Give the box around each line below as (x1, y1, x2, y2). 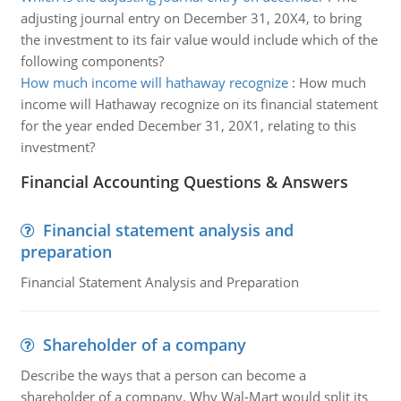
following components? (20, 52, 164, 70)
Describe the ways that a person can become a (20, 366, 306, 384)
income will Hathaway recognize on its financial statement (20, 95, 378, 113)
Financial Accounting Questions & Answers (20, 171, 348, 192)
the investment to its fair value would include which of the (20, 30, 378, 48)
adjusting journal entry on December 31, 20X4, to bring (20, 9, 362, 27)
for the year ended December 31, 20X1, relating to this (20, 116, 356, 134)
